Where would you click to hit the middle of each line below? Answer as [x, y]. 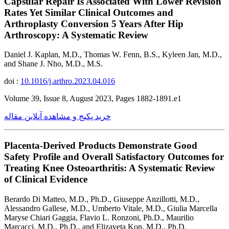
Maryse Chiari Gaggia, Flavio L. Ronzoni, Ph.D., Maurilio [99, 217]
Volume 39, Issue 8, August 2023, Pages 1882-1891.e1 [93, 99]
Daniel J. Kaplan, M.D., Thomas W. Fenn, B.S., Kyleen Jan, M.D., [113, 55]
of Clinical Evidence [46, 179]
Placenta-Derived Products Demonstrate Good [101, 145]
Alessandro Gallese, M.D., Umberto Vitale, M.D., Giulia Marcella [111, 208]
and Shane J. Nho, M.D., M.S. [53, 64]
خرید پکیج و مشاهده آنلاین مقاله [58, 117]
